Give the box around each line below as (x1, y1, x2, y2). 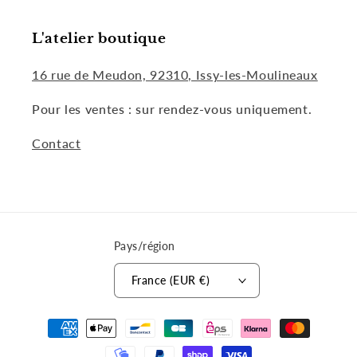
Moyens (28, 312, 76, 328)
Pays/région (114, 240, 175, 253)
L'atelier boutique (32, 30, 167, 48)
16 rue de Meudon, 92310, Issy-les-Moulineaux (32, 67, 318, 83)
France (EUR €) (131, 273, 210, 287)
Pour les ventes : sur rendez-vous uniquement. (32, 101, 312, 117)
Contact (32, 135, 81, 151)
